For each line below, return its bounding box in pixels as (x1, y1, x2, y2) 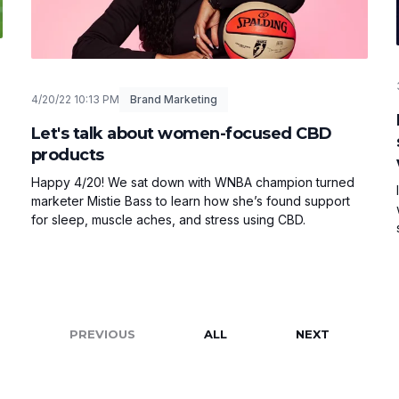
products (30, 144, 104, 165)
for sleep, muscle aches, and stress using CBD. (30, 211, 305, 227)
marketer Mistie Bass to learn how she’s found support (30, 192, 350, 208)
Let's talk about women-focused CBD (30, 123, 332, 143)
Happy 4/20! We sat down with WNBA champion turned (30, 174, 354, 190)
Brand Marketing (129, 92, 217, 106)
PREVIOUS (69, 326, 135, 341)
